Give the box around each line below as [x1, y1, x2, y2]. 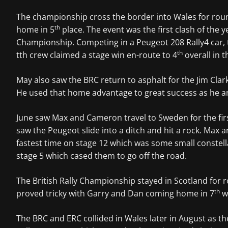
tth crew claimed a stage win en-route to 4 [16, 49, 177, 61]
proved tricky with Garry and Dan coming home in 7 [16, 188, 214, 199]
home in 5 [16, 24, 54, 36]
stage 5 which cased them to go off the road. [16, 150, 187, 162]
